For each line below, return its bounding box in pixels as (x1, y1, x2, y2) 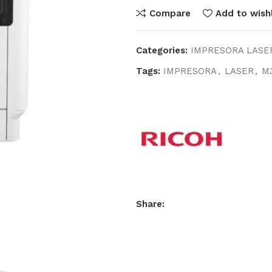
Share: (136, 199, 165, 209)
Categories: (136, 45, 188, 56)
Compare (149, 7, 191, 19)
